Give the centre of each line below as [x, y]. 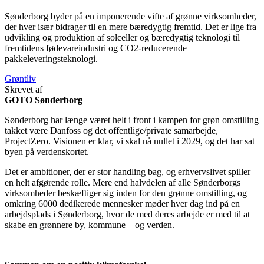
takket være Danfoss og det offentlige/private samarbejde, [111, 130]
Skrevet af [24, 89]
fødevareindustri [77, 48]
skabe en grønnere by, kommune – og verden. [90, 225]
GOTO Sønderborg [44, 100]
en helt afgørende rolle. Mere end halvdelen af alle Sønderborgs [123, 182]
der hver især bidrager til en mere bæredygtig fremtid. [105, 27]
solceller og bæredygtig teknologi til [172, 37]
